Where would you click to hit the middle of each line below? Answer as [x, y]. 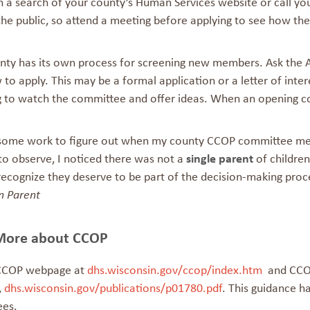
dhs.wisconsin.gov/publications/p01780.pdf [113, 289]
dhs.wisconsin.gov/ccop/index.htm [175, 271]
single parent [220, 159]
